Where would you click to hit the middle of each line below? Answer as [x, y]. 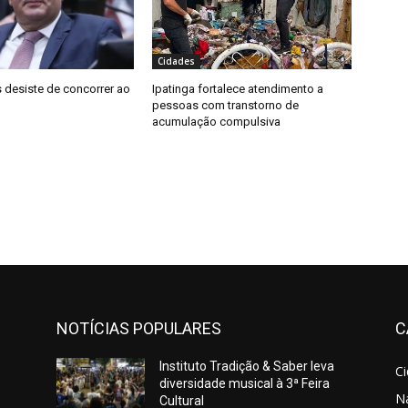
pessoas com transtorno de [226, 105]
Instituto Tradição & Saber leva [247, 366]
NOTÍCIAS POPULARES [139, 328]
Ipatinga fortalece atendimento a [238, 88]
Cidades [177, 61]
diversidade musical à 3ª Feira [245, 383]
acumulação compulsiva [217, 121]
